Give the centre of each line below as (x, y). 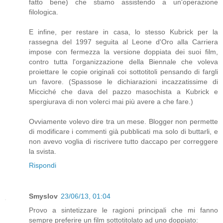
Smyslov (43, 196)
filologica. (44, 12)
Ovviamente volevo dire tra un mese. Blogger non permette (123, 122)
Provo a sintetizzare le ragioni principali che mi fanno (123, 210)
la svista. (43, 152)
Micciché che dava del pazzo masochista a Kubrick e (123, 92)
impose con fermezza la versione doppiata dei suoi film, (123, 52)
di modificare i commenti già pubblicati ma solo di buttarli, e (123, 132)
